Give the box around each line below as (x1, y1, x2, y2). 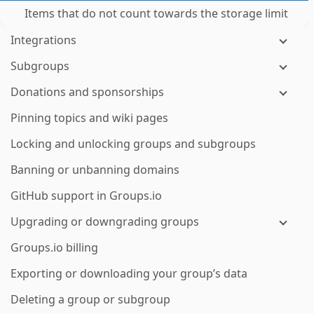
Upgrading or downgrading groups (11, 214, 199, 229)
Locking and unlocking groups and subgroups (11, 136, 256, 151)
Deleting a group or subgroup (11, 292, 170, 307)
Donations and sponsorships (11, 84, 164, 100)
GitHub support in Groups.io (11, 188, 162, 203)
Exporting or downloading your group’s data (11, 266, 247, 281)
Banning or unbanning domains (11, 162, 179, 177)
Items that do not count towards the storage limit (25, 6, 288, 21)
